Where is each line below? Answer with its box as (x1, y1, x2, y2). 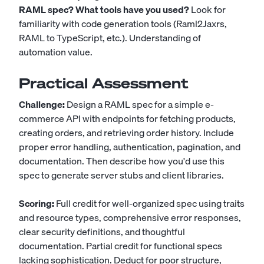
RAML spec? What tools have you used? (19, 2, 189, 17)
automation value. (19, 44, 93, 60)
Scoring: (19, 196, 54, 211)
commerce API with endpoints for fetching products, (19, 111, 236, 126)
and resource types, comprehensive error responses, (19, 210, 241, 225)
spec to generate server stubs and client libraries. (19, 167, 224, 183)
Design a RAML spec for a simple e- (65, 97, 214, 112)
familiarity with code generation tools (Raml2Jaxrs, (19, 16, 227, 31)
